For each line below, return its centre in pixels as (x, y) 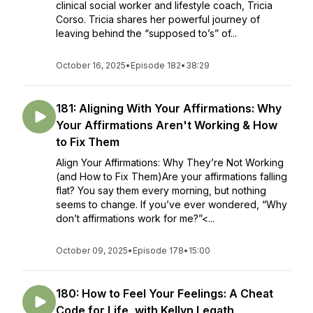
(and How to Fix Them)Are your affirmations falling (172, 176)
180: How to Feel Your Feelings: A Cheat (165, 293)
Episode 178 (158, 250)
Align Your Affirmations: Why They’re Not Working (170, 162)
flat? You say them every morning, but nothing (161, 190)
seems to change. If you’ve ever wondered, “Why (172, 204)
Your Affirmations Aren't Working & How (167, 125)
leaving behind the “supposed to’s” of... (146, 33)
